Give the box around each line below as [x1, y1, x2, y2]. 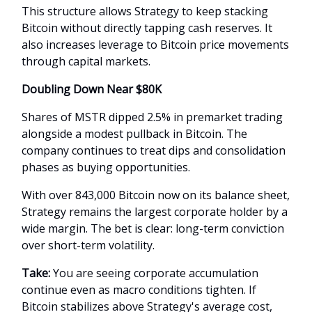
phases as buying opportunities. [22, 159, 190, 175]
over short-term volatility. [22, 237, 155, 253]
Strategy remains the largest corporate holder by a [22, 203, 288, 219]
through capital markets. [22, 53, 150, 69]
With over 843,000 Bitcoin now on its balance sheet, [22, 187, 290, 203]
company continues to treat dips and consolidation [22, 142, 286, 158]
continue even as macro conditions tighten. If [22, 281, 256, 297]
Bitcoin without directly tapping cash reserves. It [22, 19, 272, 36]
